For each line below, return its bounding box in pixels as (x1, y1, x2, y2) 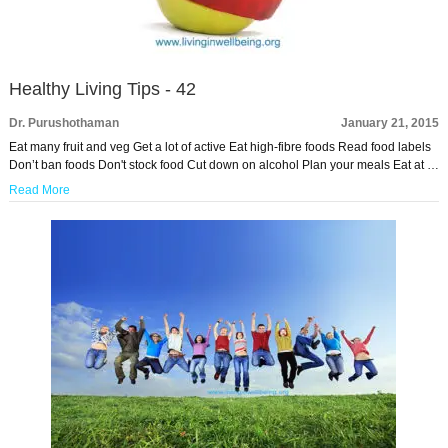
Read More (8, 183, 70, 197)
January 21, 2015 (341, 116, 440, 130)
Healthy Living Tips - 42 (8, 79, 196, 99)
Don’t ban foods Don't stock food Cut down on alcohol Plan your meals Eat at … (8, 158, 439, 172)
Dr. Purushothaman (8, 116, 119, 130)
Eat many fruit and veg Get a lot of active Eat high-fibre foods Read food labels (8, 140, 431, 154)
